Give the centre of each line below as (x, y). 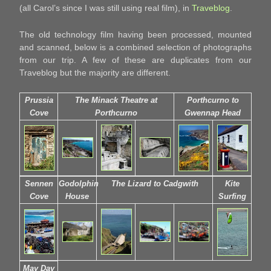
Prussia (39, 100)
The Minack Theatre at (116, 100)
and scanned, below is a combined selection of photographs (135, 47)
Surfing (232, 197)
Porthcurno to (213, 100)
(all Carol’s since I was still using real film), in (106, 8)
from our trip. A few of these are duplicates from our (135, 60)
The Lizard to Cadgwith (155, 184)
